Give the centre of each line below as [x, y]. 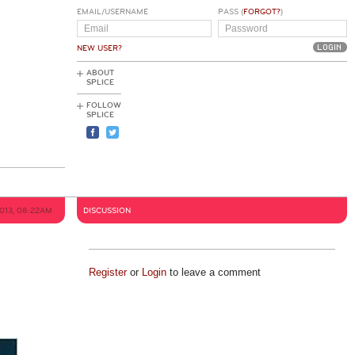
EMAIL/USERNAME [113, 12]
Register [107, 272]
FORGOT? [261, 12]
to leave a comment [213, 272]
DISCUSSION [107, 211]
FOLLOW [104, 105]
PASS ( [230, 12]
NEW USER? [99, 48]
